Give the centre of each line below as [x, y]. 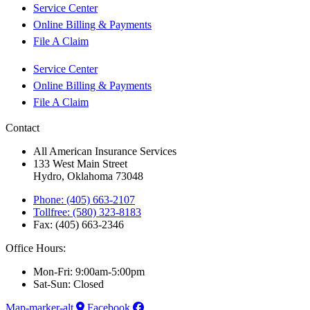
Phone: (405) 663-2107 [84, 199]
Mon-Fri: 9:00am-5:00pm [89, 271]
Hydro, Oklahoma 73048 [88, 176]
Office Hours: [36, 248]
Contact [22, 127]
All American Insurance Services [105, 151]
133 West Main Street [80, 163]
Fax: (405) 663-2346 [79, 224]
